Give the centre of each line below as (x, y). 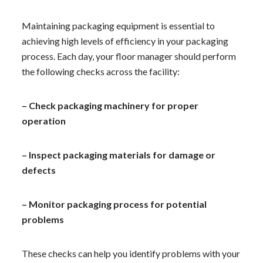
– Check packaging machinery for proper (110, 105)
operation (44, 120)
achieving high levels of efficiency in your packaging (125, 41)
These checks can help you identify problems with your (131, 253)
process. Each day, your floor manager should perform (129, 56)
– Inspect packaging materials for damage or (119, 154)
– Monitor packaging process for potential (114, 204)
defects (39, 170)
